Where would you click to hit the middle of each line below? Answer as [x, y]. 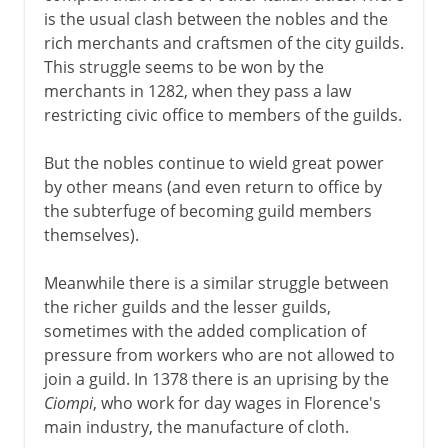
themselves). [91, 234]
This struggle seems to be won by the [183, 66]
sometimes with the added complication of [204, 330]
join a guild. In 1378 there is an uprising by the [216, 378]
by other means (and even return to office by [212, 186]
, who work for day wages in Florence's [236, 402]
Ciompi [68, 402]
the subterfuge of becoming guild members [207, 210]
